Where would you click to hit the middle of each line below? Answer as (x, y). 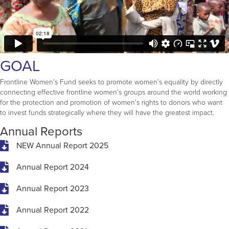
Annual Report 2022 (53, 210)
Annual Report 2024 (53, 167)
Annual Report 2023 (53, 189)
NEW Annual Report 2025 (62, 146)
